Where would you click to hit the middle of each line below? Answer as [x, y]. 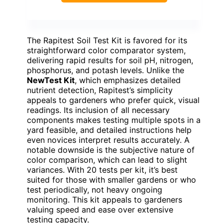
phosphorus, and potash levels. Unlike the [106, 70]
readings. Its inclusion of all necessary [98, 110]
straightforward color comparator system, [106, 50]
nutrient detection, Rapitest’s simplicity [100, 90]
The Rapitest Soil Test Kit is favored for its [107, 40]
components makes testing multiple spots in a [114, 120]
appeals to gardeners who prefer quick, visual [113, 100]
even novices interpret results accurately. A [108, 140]
